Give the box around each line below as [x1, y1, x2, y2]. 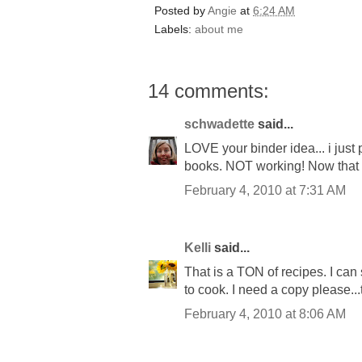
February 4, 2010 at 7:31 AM [184, 183, 346, 198]
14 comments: [148, 80, 269, 103]
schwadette [184, 117, 255, 132]
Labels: [154, 23, 195, 36]
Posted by [154, 4, 208, 18]
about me [195, 23, 243, 36]
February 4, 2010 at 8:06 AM [184, 307, 346, 322]
